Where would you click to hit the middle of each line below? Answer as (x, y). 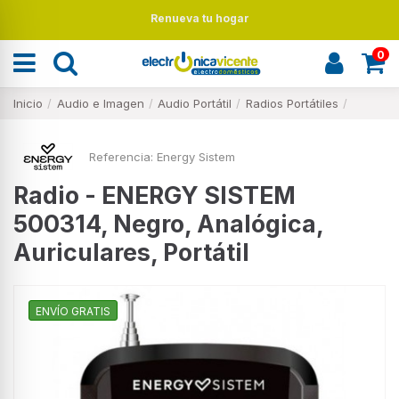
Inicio (28, 103)
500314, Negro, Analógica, (168, 223)
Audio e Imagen (100, 103)
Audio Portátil (195, 103)
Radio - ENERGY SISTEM (155, 195)
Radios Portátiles (292, 103)
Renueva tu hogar (199, 18)
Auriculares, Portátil (131, 252)
